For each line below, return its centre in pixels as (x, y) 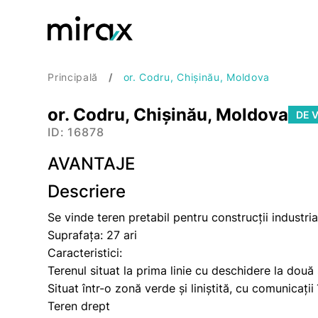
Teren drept (79, 306)
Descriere (87, 191)
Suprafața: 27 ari (93, 235)
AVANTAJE (92, 164)
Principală (73, 77)
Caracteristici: (85, 253)
